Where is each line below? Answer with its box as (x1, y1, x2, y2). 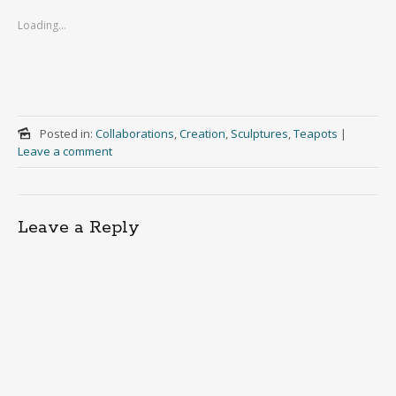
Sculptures (230, 126, 288, 142)
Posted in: (39, 126, 95, 142)
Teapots (293, 126, 338, 142)
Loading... (18, 18, 66, 34)
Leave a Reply (18, 217, 140, 240)
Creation (179, 126, 225, 142)
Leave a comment (18, 143, 112, 160)
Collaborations (95, 126, 174, 142)
